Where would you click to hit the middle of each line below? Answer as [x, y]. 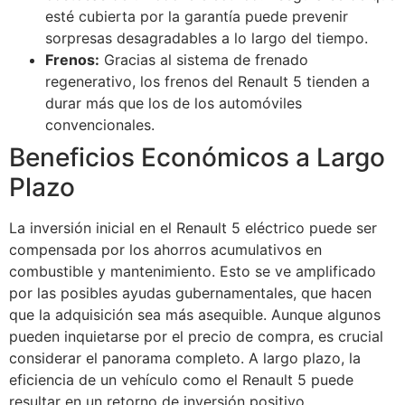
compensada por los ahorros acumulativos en [165, 250]
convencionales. [100, 125]
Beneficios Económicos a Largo [197, 158]
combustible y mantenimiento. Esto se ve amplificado [193, 272]
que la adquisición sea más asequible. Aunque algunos [195, 315]
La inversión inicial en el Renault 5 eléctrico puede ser [193, 228]
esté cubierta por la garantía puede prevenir [197, 17]
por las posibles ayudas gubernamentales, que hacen [190, 293]
